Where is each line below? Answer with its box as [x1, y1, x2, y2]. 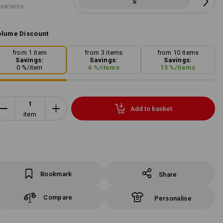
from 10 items [157, 49, 199, 57]
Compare [43, 193, 73, 201]
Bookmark [40, 170, 72, 178]
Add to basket [130, 105, 172, 112]
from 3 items [85, 49, 123, 57]
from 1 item [12, 49, 47, 57]
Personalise [154, 195, 192, 202]
